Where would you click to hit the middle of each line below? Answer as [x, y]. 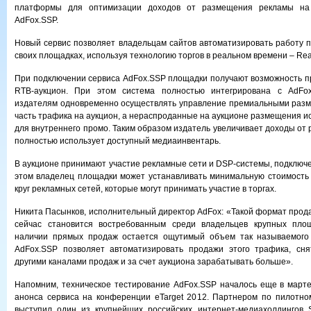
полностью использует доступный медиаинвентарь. [118, 141]
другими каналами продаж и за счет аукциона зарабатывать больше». [154, 262]
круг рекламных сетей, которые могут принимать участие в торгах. [145, 189]
